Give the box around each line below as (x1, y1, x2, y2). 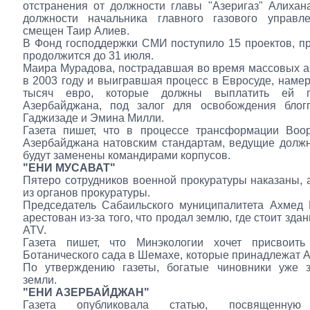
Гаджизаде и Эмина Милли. (23, 112, 164, 124)
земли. (23, 274, 57, 286)
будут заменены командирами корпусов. (23, 149, 230, 161)
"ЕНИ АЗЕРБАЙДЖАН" (23, 286, 149, 298)
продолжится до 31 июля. (23, 50, 154, 62)
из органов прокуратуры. (23, 187, 150, 199)
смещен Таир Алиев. (23, 25, 129, 37)
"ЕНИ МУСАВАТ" (23, 162, 116, 174)
